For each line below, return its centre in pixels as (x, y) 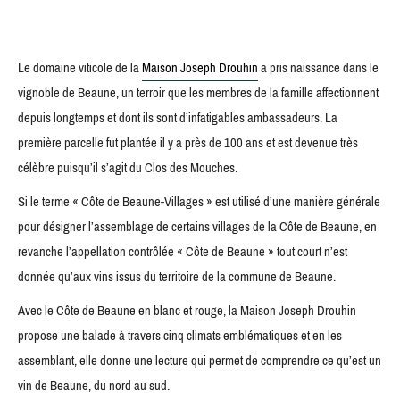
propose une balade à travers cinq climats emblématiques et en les (180, 335)
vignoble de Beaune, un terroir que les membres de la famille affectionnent (198, 92)
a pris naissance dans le (318, 67)
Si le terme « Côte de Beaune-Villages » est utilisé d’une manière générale (199, 201)
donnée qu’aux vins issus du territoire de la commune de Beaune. (177, 276)
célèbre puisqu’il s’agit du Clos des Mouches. (128, 167)
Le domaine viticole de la (80, 67)
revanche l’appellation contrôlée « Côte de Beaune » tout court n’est (183, 251)
